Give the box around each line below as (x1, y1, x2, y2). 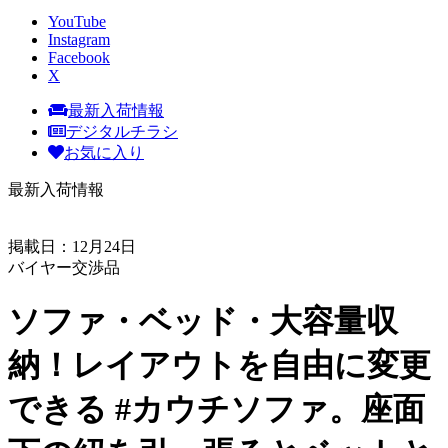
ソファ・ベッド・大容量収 (8, 303, 398, 340)
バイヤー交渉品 (8, 258, 120, 276)
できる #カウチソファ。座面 (8, 391, 425, 428)
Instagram (48, 30, 110, 48)
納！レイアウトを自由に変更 (8, 347, 431, 384)
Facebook (48, 48, 110, 66)
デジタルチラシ (66, 122, 178, 140)
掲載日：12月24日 (8, 237, 136, 255)
